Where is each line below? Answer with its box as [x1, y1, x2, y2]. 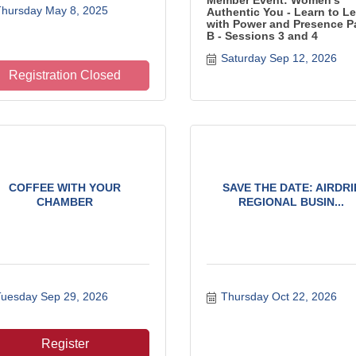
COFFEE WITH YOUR [9, 181, 121, 194]
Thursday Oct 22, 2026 [220, 290, 337, 303]
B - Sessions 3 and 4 [207, 29, 318, 42]
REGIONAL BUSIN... [238, 195, 344, 208]
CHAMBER [37, 195, 93, 208]
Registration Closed [9, 68, 121, 82]
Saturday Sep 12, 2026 [220, 52, 337, 64]
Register [41, 337, 89, 350]
